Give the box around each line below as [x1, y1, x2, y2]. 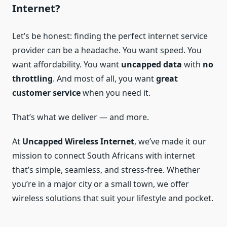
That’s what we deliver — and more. [12, 111, 149, 123]
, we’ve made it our [134, 136, 206, 147]
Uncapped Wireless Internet [22, 136, 134, 147]
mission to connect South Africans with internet [12, 150, 195, 162]
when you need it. [81, 87, 150, 99]
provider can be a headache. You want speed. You [12, 45, 202, 56]
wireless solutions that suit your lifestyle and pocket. [12, 193, 213, 204]
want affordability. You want [12, 59, 121, 70]
